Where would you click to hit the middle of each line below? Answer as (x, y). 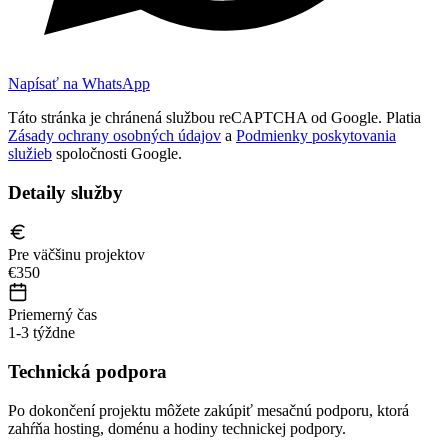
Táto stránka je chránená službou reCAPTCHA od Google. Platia (214, 117)
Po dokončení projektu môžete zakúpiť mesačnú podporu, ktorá (208, 410)
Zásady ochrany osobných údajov (114, 135)
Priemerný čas (52, 315)
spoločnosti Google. (117, 153)
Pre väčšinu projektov (76, 255)
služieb (30, 153)
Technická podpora (87, 372)
